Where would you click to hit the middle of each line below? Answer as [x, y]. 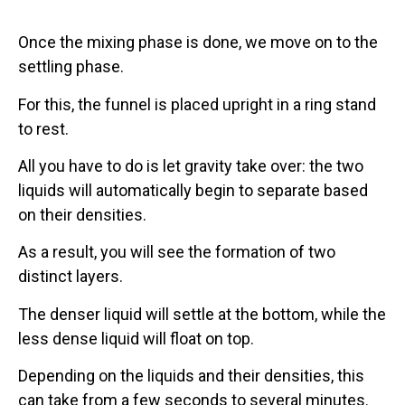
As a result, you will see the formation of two [177, 252]
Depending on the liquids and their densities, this [191, 376]
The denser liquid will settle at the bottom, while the [202, 314]
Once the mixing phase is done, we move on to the [198, 42]
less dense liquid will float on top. [136, 338]
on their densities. [82, 214]
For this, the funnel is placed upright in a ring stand [197, 104]
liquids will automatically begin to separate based [193, 190]
